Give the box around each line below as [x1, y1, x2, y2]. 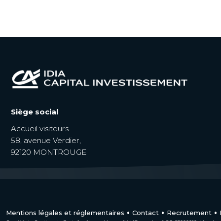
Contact [132, 209, 159, 217]
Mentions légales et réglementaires [6, 209, 124, 217]
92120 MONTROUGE [11, 147, 86, 157]
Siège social [11, 107, 58, 116]
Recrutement [167, 209, 212, 217]
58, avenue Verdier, [11, 136, 81, 145]
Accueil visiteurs [11, 124, 69, 133]
